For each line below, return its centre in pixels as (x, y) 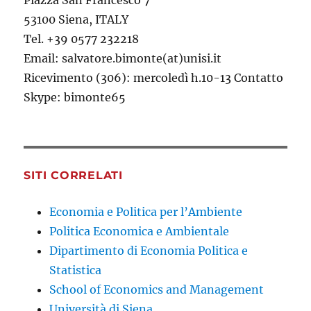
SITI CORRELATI (73, 176)
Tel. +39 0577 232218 (82, 39)
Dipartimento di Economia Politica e (149, 251)
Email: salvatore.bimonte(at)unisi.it (123, 59)
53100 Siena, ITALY (76, 20)
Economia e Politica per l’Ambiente (146, 212)
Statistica (76, 270)
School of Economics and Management (157, 290)
